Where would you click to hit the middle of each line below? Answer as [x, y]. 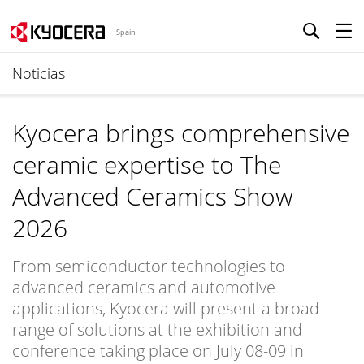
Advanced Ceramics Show [153, 196]
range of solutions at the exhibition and [157, 329]
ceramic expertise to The [147, 165]
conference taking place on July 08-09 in [158, 351]
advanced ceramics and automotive [144, 287]
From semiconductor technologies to [149, 266]
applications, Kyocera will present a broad [166, 308]
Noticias [39, 73]
